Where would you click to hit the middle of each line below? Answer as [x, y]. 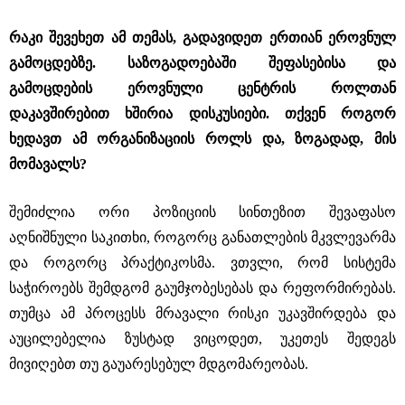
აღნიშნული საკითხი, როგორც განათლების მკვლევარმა [202, 237]
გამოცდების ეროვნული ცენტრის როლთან [202, 88]
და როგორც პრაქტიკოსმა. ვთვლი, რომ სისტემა [202, 263]
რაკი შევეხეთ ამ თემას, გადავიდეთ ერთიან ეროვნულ [202, 38]
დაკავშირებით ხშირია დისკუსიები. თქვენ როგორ [202, 113]
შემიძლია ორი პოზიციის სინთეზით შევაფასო [202, 212]
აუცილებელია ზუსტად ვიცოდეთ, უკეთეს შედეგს [202, 339]
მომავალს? [48, 164]
